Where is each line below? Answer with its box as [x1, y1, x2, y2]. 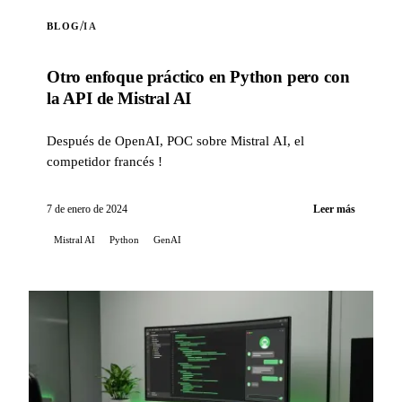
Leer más [313, 202, 355, 215]
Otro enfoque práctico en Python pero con [47, 66, 350, 86]
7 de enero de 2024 [47, 202, 127, 215]
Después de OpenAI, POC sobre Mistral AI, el [47, 132, 304, 148]
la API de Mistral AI [47, 88, 192, 108]
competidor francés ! [47, 153, 162, 169]
